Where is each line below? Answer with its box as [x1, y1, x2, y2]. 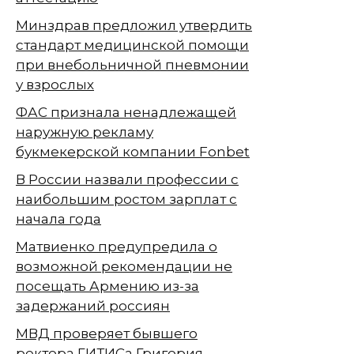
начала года [16, 210, 101, 227]
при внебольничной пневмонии [16, 56, 249, 73]
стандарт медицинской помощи [16, 36, 249, 53]
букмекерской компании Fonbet [16, 143, 250, 160]
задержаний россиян [16, 297, 170, 314]
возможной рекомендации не [16, 258, 232, 274]
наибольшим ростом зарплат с [16, 190, 237, 207]
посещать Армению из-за [16, 277, 199, 294]
